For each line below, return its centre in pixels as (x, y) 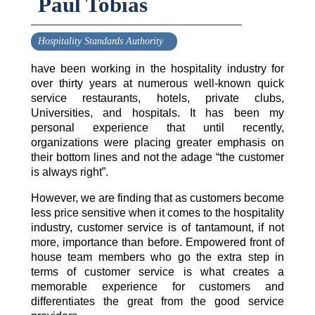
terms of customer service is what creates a (157, 272)
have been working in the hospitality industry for (157, 69)
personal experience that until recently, (157, 128)
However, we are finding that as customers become (157, 198)
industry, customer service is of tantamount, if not (157, 228)
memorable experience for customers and (157, 287)
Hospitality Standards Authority (101, 41)
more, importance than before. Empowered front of (157, 243)
